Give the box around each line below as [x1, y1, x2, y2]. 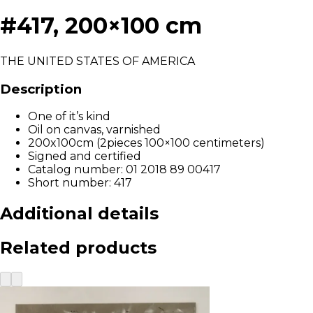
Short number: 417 [28, 176, 132, 190]
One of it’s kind [28, 110, 110, 124]
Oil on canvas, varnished [28, 123, 161, 137]
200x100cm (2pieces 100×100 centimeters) [28, 136, 265, 150]
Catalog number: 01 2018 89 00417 [28, 163, 221, 177]
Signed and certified [28, 150, 141, 163]
